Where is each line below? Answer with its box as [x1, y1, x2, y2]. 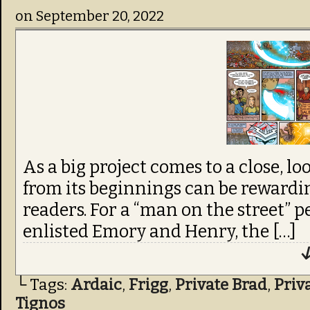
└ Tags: [15, 275, 71, 294]
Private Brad [175, 275, 267, 294]
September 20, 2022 [36, 8, 164, 24]
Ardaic [71, 275, 122, 294]
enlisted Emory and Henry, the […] [23, 221, 296, 242]
